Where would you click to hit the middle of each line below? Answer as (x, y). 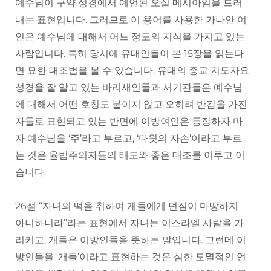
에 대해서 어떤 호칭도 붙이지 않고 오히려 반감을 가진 (131, 105)
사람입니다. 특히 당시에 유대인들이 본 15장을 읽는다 (129, 54)
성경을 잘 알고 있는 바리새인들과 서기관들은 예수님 (129, 88)
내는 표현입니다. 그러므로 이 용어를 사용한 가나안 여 (131, 20)
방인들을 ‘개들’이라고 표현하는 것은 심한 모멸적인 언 (131, 257)
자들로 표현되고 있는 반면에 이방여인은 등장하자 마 (129, 122)
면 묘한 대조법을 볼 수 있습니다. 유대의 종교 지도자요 (132, 71)
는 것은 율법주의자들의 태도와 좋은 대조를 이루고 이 (130, 155)
